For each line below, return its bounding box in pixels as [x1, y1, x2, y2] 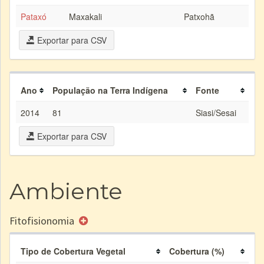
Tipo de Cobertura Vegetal [21, 245, 126, 257]
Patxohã [184, 11, 214, 22]
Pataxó [21, 11, 47, 22]
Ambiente [9, 177, 123, 205]
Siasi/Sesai [196, 107, 236, 118]
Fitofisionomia [9, 214, 77, 227]
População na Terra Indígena [52, 84, 168, 96]
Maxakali [69, 11, 102, 22]
